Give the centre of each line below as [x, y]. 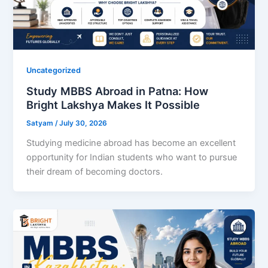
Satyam [41, 123]
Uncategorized [54, 71]
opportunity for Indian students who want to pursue [132, 157]
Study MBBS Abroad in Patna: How [118, 91]
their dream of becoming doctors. [95, 171]
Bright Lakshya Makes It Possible [113, 104]
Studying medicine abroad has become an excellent [131, 143]
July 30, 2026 [83, 123]
